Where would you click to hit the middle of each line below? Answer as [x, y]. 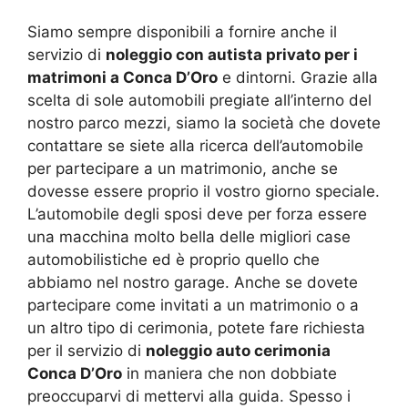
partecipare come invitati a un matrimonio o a [193, 306]
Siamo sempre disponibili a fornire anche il [182, 32]
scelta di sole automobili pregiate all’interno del [199, 101]
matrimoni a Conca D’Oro [122, 78]
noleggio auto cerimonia [238, 351]
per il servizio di [87, 351]
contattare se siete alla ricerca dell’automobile [195, 146]
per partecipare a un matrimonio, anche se [183, 169]
